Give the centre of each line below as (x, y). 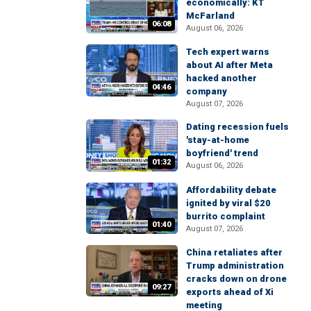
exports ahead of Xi (230, 292)
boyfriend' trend (222, 153)
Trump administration (235, 265)
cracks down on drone (236, 278)
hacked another (221, 78)
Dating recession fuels (237, 127)
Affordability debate (231, 190)
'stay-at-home (218, 140)
